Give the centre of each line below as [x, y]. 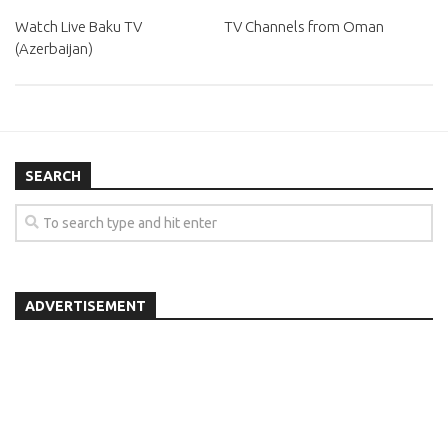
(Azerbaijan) [54, 48]
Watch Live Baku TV [78, 26]
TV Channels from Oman [304, 26]
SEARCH [53, 176]
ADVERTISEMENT [85, 306]
